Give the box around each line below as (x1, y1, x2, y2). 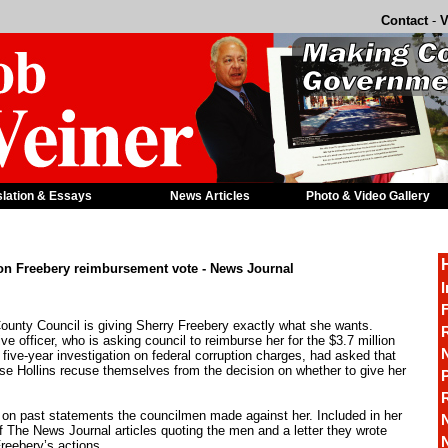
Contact (381, 13, 428, 28)
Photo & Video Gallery (306, 189, 430, 203)
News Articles (170, 189, 250, 203)
